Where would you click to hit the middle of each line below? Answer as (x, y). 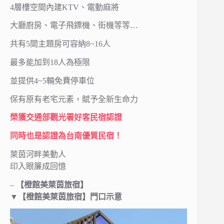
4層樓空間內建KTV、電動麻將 (64, 7)
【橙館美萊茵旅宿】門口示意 (70, 196)
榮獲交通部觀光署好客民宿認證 (66, 117)
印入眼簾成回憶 (38, 166)
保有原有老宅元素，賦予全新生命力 (74, 99)
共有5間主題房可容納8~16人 (60, 44)
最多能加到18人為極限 (50, 62)
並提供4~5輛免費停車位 (52, 80)
